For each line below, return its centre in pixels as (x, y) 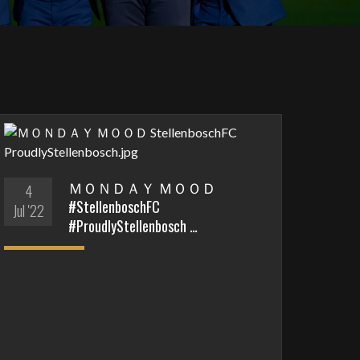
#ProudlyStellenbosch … (133, 226)
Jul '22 (28, 211)
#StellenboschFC (115, 207)
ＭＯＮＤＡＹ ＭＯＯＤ (143, 187)
